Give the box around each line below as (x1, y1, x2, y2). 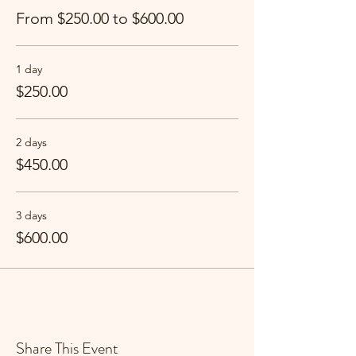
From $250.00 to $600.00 (16, 8, 184, 28)
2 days (16, 134, 47, 149)
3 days (16, 207, 47, 222)
